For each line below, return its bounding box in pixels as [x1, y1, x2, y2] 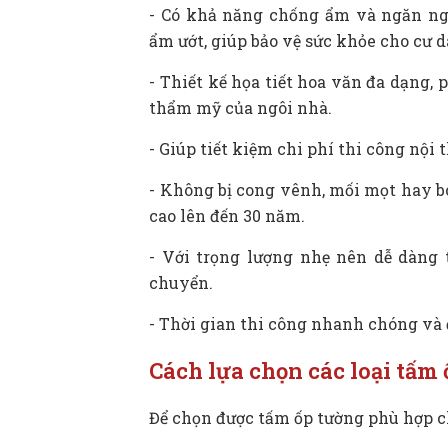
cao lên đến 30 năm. [149, 204, 306, 226]
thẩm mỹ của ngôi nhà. [149, 96, 333, 118]
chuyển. [149, 271, 214, 293]
